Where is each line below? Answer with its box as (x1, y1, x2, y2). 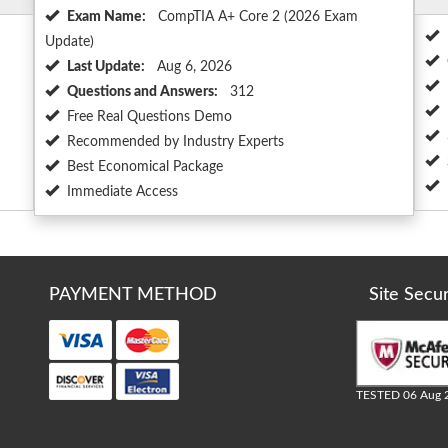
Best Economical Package (67, 160, 223, 175)
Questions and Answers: (67, 85, 218, 100)
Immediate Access (67, 185, 178, 200)
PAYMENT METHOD (49, 286, 217, 305)
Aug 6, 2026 (153, 60, 232, 75)
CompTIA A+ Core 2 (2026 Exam (154, 10, 358, 25)
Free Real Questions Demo (67, 110, 232, 125)
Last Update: (67, 60, 145, 75)
